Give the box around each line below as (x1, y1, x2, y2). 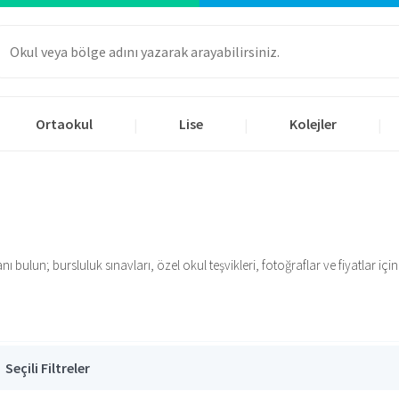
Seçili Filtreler (5, 359, 90, 377)
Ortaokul (36, 115, 93, 133)
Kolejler (289, 115, 337, 133)
